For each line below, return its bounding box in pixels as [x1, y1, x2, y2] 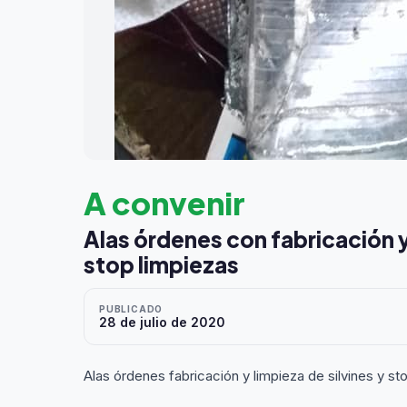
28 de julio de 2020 [99, 314, 225, 330]
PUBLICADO [99, 303, 164, 314]
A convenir [84, 184, 245, 223]
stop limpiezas [84, 251, 239, 278]
